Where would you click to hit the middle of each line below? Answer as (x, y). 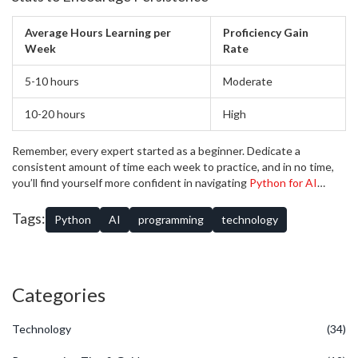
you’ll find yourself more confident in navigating (131, 183)
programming (171, 220)
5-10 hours (52, 82)
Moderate (248, 82)
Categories (59, 295)
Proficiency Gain (266, 33)
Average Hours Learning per (98, 33)
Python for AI (283, 183)
